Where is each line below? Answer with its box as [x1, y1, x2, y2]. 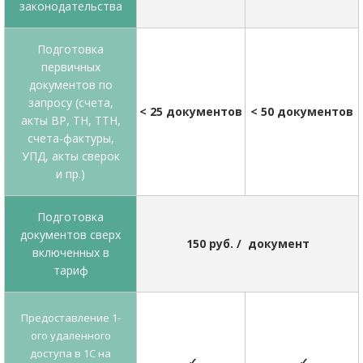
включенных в [32, 245, 109, 260]
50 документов [258, 104, 353, 119]
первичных [41, 59, 100, 75]
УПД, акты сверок [21, 148, 120, 164]
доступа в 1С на [30, 346, 111, 361]
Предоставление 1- [20, 310, 121, 325]
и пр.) [56, 166, 85, 181]
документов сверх [20, 227, 121, 242]
